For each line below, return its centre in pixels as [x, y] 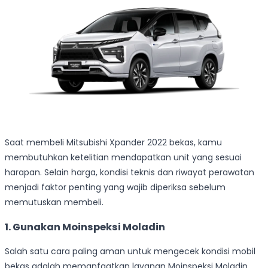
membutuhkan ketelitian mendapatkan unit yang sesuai [123, 157]
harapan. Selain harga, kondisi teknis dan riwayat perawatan [130, 172]
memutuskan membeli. [54, 202]
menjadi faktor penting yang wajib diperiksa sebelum [115, 187]
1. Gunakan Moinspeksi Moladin [85, 227]
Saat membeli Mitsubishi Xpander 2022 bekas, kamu [113, 142]
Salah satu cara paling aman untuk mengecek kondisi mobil [130, 252]
